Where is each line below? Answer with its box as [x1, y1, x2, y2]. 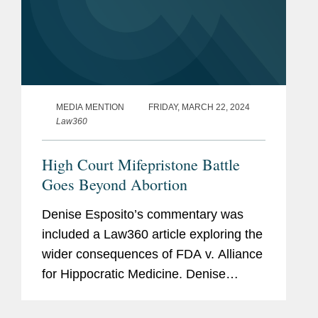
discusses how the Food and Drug [42, 286, 235, 301]
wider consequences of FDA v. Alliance [42, 246, 263, 261]
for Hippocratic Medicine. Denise [42, 266, 226, 281]
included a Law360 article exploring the [42, 226, 263, 241]
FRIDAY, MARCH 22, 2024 [148, 102, 250, 112]
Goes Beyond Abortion [42, 173, 187, 194]
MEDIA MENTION [56, 102, 124, 112]
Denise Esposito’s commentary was [42, 207, 243, 221]
